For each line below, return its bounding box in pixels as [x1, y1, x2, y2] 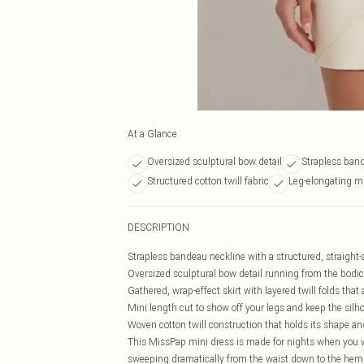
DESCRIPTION [128, 221, 189, 233]
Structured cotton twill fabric [147, 175, 269, 187]
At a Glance [128, 128, 177, 140]
